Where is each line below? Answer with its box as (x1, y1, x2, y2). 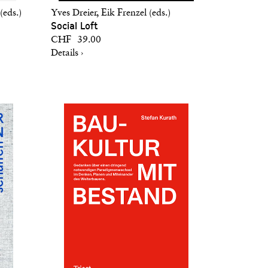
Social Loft (51, 20, 98, 32)
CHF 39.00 (51, 35, 101, 45)
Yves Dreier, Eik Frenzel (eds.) (51, 8, 170, 18)
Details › (51, 48, 83, 58)
